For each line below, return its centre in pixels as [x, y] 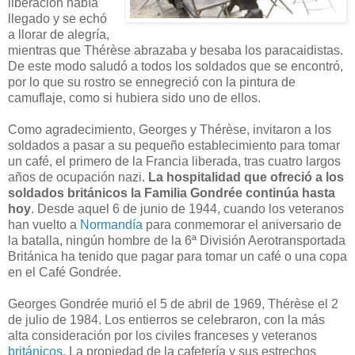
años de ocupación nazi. [78, 177]
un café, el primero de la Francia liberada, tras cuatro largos [174, 162]
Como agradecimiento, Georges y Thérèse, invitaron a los [170, 130]
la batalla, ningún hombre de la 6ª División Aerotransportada [177, 241]
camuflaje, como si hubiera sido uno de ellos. [134, 98]
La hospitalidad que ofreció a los [246, 177]
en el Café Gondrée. [65, 273]
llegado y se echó [57, 19]
